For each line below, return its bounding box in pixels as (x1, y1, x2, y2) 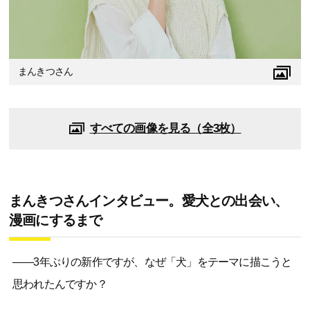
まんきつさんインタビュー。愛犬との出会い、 (9, 193, 289, 209)
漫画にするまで (9, 212, 102, 228)
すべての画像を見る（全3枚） (89, 122, 241, 136)
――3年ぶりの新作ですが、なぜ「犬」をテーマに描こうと (12, 256, 292, 268)
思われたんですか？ (12, 278, 107, 291)
